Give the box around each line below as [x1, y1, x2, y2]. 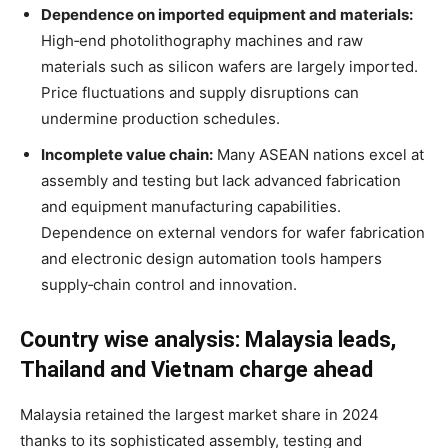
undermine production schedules [41, 108, 276, 128]
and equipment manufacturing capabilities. [41, 196, 341, 216]
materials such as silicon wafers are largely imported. [41, 56, 418, 76]
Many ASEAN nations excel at [213, 144, 424, 164]
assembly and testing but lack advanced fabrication [41, 170, 401, 190]
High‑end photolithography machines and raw [41, 30, 363, 50]
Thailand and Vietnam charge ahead [20, 356, 373, 382]
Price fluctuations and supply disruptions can [41, 82, 359, 102]
